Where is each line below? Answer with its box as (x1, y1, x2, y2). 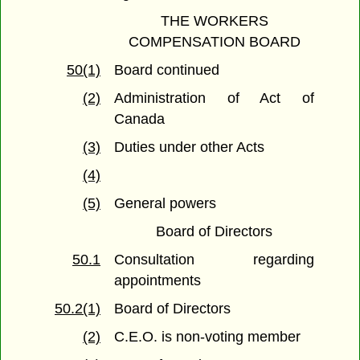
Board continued (114, 62, 220, 79)
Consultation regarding (114, 252, 314, 268)
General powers (114, 195, 217, 212)
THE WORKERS (160, 13, 268, 30)
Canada (114, 111, 166, 128)
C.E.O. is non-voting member (114, 329, 301, 346)
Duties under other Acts (114, 139, 265, 156)
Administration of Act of (114, 90, 314, 107)
